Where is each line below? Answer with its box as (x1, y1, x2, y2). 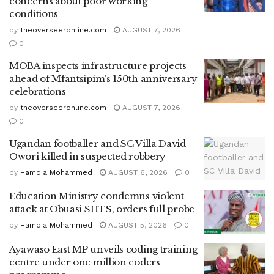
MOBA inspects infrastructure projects (9, 59, 187, 72)
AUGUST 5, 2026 (106, 221, 167, 230)
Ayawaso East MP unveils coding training (9, 243, 198, 255)
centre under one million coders (9, 256, 160, 268)
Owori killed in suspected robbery (9, 150, 166, 162)
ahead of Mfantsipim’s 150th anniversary (9, 72, 198, 84)
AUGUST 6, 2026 (106, 168, 168, 177)
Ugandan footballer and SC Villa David (9, 137, 186, 149)
